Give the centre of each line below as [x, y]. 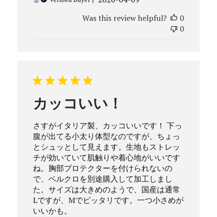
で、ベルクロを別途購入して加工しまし [102, 178]
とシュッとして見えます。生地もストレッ [106, 147]
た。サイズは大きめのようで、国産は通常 [106, 189]
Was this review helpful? [125, 18]
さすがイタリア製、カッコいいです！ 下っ [107, 125]
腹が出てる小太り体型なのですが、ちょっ [106, 136]
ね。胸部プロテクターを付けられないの [102, 168]
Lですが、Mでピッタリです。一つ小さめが [108, 200]
